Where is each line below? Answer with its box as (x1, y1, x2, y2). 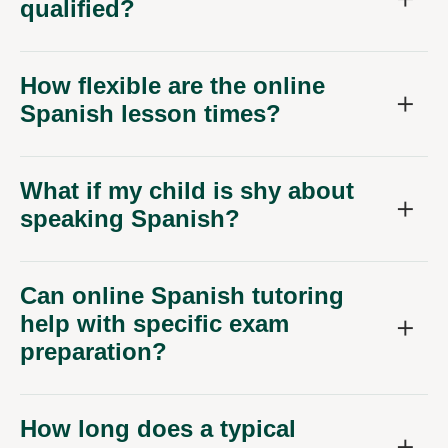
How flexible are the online (20, 72, 325, 100)
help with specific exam (20, 310, 289, 338)
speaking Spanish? (20, 205, 240, 233)
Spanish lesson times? (20, 100, 281, 128)
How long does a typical (20, 415, 296, 443)
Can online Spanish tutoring (20, 282, 344, 310)
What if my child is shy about (20, 177, 354, 205)
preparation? (20, 338, 167, 366)
